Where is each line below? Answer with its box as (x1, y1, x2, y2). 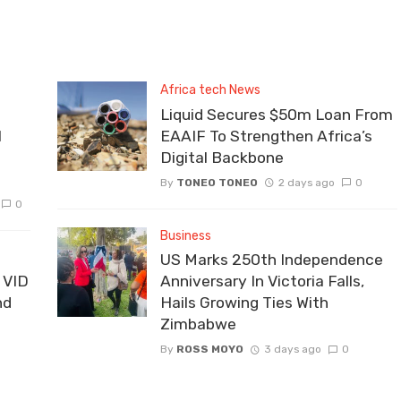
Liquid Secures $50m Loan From (160, 105, 393, 124)
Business (160, 227, 211, 243)
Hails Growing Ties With (160, 293, 328, 311)
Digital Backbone (160, 148, 284, 166)
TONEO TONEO (176, 175, 258, 189)
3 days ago (263, 342, 321, 355)
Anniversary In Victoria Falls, (160, 271, 364, 290)
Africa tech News (160, 82, 260, 98)
